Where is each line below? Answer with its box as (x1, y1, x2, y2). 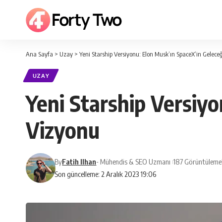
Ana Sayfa (26, 50, 53, 58)
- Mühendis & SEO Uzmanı (96, 157, 171, 166)
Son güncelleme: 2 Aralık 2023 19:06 (55, 169, 157, 179)
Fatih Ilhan (62, 157, 97, 166)
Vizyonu (26, 116, 100, 144)
